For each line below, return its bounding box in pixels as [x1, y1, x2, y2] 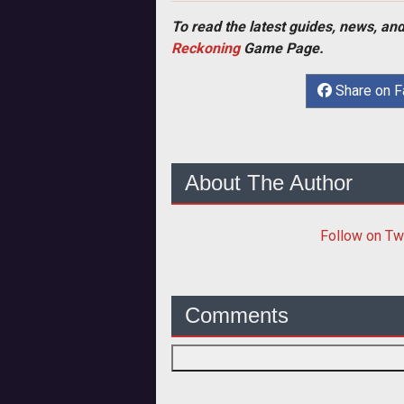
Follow [320, 226, 366, 244]
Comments [185, 302, 289, 327]
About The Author [185, 170, 353, 195]
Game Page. [240, 39, 324, 57]
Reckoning [171, 39, 240, 57]
